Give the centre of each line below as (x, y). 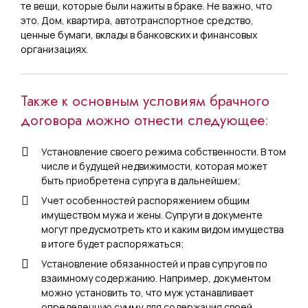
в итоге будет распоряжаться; (113, 244)
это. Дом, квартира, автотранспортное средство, (137, 20)
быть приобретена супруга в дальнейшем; (141, 180)
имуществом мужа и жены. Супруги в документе (152, 215)
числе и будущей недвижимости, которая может (154, 166)
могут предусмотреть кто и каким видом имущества (163, 229)
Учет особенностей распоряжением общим (145, 200)
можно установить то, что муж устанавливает (147, 293)
